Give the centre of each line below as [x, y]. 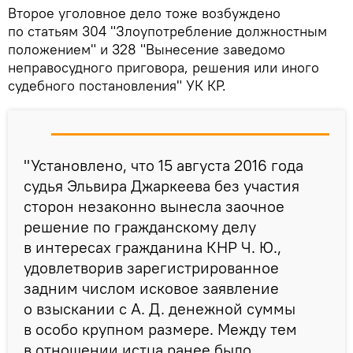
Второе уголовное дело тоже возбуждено [144, 13]
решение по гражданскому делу [140, 226]
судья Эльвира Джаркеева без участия [162, 185]
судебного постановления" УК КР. [117, 85]
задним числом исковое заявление [151, 288]
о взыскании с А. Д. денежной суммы [160, 308]
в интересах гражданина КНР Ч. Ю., [152, 247]
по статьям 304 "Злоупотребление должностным [167, 31]
